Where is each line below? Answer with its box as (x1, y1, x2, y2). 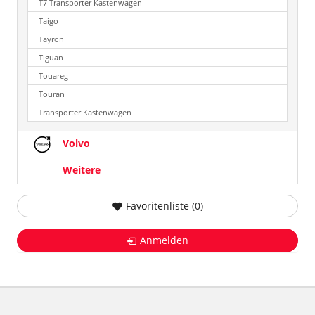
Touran (39, 89, 65, 100)
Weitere (60, 162, 101, 176)
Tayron (39, 34, 64, 45)
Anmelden (140, 233, 188, 247)
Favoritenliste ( (125, 199, 195, 213)
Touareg (39, 70, 68, 82)
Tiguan (39, 52, 63, 63)
